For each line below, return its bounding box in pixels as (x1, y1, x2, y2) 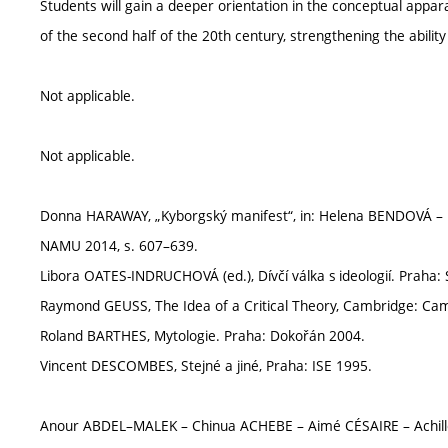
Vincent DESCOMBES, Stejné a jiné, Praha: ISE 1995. (40, 355, 372, 375)
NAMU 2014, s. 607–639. (40, 235, 198, 255)
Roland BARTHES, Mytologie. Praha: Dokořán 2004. (40, 325, 365, 345)
